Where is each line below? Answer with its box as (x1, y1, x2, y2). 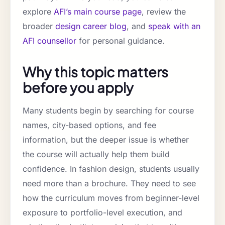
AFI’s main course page (54, 7, 142, 17)
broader (23, 21, 55, 32)
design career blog (55, 21, 127, 32)
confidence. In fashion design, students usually (23, 164, 199, 174)
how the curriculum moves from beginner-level (23, 193, 199, 203)
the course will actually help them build (23, 149, 170, 160)
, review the (142, 7, 186, 17)
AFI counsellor (23, 36, 76, 46)
